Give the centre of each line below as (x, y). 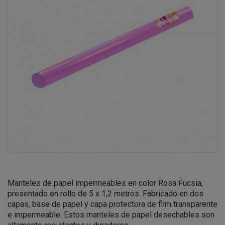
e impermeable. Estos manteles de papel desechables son (111, 215)
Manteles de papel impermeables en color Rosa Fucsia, (105, 183)
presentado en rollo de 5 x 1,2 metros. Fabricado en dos (105, 194)
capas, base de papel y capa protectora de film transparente (113, 204)
